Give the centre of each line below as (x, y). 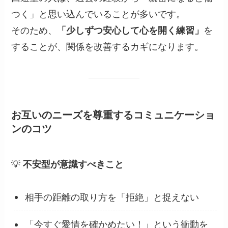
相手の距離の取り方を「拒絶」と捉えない (112, 197)
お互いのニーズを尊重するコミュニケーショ (113, 115)
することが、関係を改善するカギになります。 (108, 47)
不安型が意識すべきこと (74, 164)
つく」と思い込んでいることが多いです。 (98, 15)
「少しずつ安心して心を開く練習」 (131, 31)
